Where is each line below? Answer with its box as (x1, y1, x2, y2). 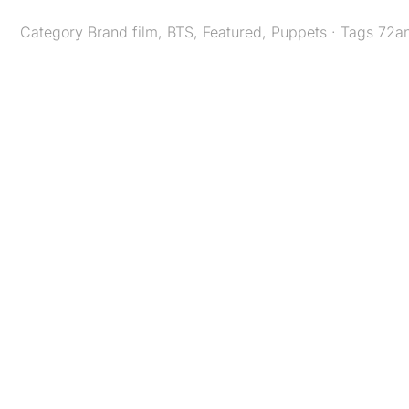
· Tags (327, 22, 378, 41)
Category (20, 22, 88, 41)
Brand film (88, 22, 158, 41)
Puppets (271, 22, 327, 41)
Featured (203, 22, 262, 41)
